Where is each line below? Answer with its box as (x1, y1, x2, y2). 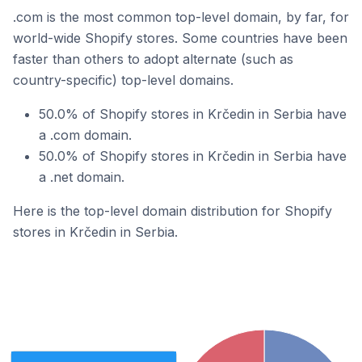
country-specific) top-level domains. (13, 72, 234, 88)
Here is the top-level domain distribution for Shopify (13, 203, 332, 219)
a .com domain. (39, 127, 132, 143)
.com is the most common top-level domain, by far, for (13, 9, 349, 25)
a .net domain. (39, 169, 124, 185)
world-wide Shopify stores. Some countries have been (13, 30, 347, 46)
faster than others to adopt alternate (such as (13, 51, 293, 67)
